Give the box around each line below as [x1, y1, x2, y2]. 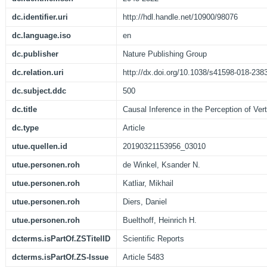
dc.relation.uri [12, 68, 64, 77]
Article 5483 [123, 253, 164, 262]
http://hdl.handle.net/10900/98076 [123, 13, 238, 22]
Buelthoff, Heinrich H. [123, 216, 197, 225]
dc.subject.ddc [12, 86, 66, 96]
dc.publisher [12, 49, 58, 59]
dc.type [12, 123, 39, 133]
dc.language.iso [12, 31, 71, 41]
